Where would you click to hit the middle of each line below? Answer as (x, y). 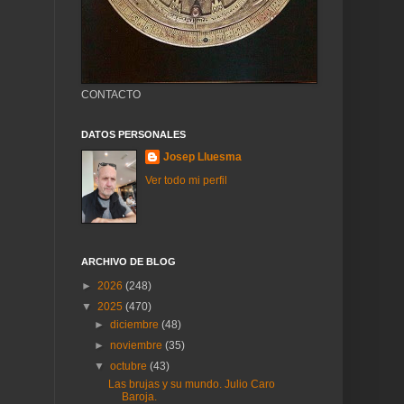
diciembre (136, 325)
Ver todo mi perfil (186, 180)
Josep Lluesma (202, 157)
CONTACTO (111, 95)
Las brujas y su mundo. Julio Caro (191, 384)
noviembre (138, 345)
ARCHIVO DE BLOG (129, 262)
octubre (130, 366)
